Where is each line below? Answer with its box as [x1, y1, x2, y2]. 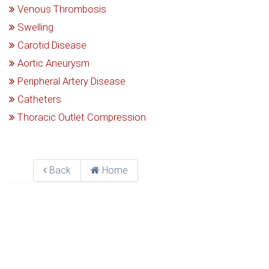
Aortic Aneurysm [15, 57, 89, 70]
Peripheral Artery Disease [15, 75, 125, 88]
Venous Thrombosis [15, 3, 106, 16]
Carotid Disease [15, 39, 86, 52]
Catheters [15, 93, 61, 106]
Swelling [15, 21, 53, 34]
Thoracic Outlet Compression [15, 111, 146, 124]
